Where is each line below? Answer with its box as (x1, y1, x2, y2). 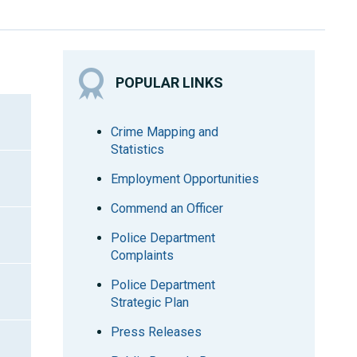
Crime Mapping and (111, 124, 219, 139)
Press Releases (111, 324, 202, 339)
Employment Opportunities (111, 171, 260, 186)
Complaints (111, 248, 175, 263)
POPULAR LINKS (116, 73, 224, 91)
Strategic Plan (111, 295, 190, 310)
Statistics (111, 142, 165, 157)
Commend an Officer (111, 201, 224, 216)
